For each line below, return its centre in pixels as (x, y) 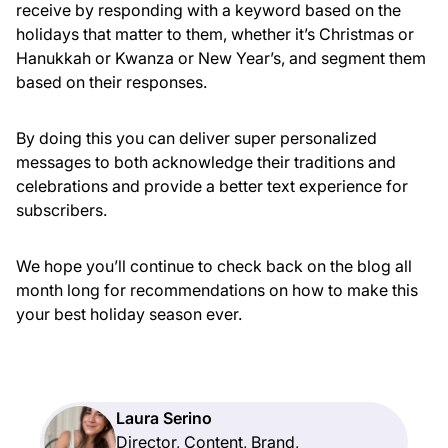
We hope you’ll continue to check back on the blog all (214, 266)
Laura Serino (164, 418)
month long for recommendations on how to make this (217, 290)
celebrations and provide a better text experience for (212, 186)
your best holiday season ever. (129, 314)
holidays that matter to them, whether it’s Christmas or (215, 34)
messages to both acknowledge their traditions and (206, 162)
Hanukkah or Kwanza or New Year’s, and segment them (221, 58)
